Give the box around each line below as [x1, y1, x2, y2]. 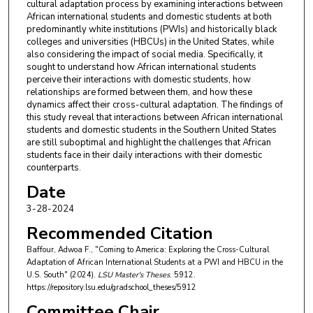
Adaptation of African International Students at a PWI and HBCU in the [26, 257, 283, 268]
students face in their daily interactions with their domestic [26, 149, 262, 162]
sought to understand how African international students [26, 61, 256, 74]
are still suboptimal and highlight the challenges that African [26, 136, 271, 150]
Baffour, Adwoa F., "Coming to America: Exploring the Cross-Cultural [26, 245, 269, 256]
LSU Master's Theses [97, 270, 170, 281]
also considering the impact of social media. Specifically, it [26, 48, 263, 61]
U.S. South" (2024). [26, 270, 98, 281]
